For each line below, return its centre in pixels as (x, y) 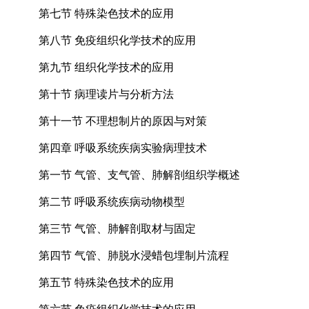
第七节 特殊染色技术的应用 (106, 13)
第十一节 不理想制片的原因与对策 (123, 121)
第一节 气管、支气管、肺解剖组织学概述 (139, 175)
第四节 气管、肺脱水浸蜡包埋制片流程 (134, 255)
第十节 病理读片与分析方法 (106, 94)
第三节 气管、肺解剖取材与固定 (117, 228)
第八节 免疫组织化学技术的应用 (117, 40)
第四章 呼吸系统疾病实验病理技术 (123, 148)
